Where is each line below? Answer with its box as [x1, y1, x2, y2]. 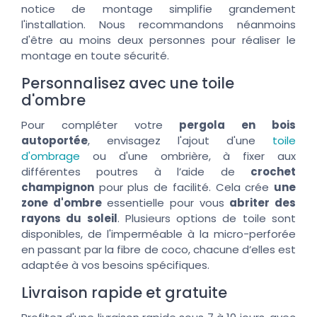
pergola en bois [179, 117, 296, 132]
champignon [21, 179, 94, 195]
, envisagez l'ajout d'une [88, 132, 272, 148]
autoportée [21, 132, 88, 148]
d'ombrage [21, 148, 80, 163]
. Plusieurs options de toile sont [117, 210, 296, 226]
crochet [250, 163, 296, 179]
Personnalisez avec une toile [21, 72, 234, 93]
